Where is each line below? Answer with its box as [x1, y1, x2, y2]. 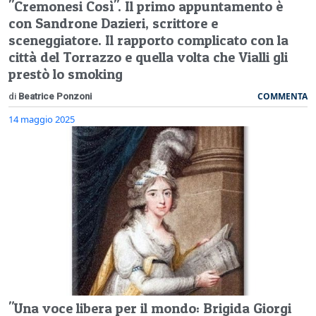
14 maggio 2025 [8, 112, 75, 126]
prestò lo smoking [8, 65, 123, 83]
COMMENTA [257, 90, 308, 102]
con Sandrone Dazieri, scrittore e [8, 14, 218, 32]
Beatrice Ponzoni [18, 90, 92, 102]
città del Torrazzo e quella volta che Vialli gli [8, 48, 288, 66]
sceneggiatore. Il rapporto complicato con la [8, 31, 288, 49]
